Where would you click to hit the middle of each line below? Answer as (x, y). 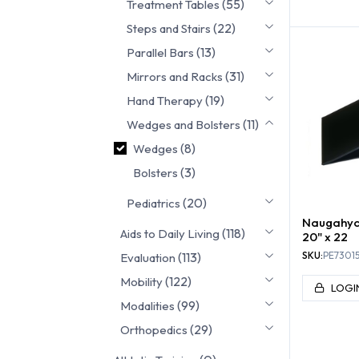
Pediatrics (153, 203)
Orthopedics (154, 329)
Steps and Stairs (169, 28)
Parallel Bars (160, 52)
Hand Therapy (165, 100)
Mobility (141, 281)
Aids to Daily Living (170, 233)
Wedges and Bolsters (184, 124)
